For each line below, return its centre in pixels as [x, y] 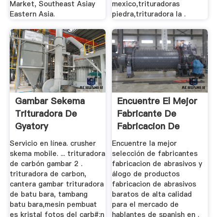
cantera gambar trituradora [56, 184]
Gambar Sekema [50, 101]
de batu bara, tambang [48, 194]
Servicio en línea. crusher [53, 143]
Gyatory [31, 126]
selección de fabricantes [155, 153]
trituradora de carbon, [48, 174]
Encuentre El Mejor [157, 101]
